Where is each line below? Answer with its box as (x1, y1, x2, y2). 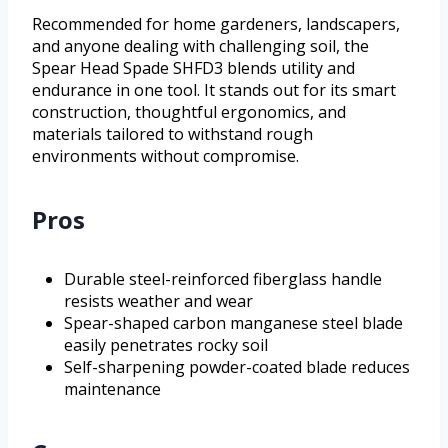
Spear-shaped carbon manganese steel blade (64, 312, 403, 335)
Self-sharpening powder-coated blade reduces (64, 356, 410, 379)
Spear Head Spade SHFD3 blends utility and (32, 57, 355, 80)
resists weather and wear (64, 290, 253, 313)
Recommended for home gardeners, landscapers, (32, 13, 400, 36)
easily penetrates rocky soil (64, 334, 268, 357)
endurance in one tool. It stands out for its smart (32, 79, 396, 102)
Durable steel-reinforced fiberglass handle (64, 268, 382, 291)
